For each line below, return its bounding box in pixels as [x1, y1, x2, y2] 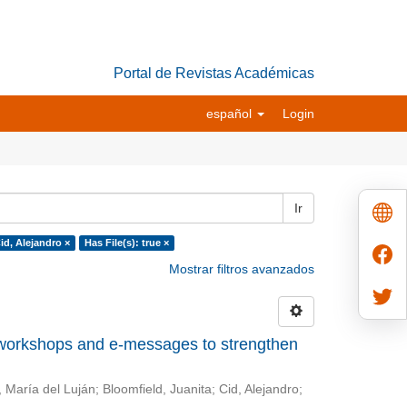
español [206, 106, 255, 121]
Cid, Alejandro [218, 382, 299, 396]
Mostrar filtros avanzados [169, 262, 314, 276]
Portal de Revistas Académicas [114, 65, 314, 81]
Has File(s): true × [84, 237, 169, 248]
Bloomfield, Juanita [102, 382, 212, 396]
